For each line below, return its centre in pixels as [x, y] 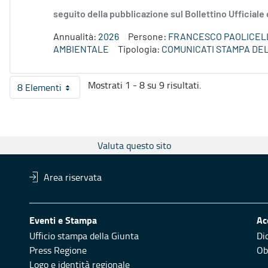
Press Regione [58, 250]
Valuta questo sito [134, 146]
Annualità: [76, 37]
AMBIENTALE [81, 50]
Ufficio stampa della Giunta [84, 236]
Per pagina [67, 92]
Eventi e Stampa [63, 220]
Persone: [148, 37]
